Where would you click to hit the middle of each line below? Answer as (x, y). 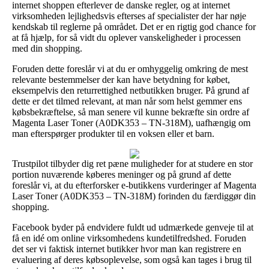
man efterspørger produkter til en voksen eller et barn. (113, 133)
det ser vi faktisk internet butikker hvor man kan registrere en (127, 249)
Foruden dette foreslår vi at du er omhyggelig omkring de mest (130, 68)
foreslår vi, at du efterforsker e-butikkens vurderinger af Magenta (134, 185)
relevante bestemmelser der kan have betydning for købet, (121, 79)
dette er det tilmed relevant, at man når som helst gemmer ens (127, 101)
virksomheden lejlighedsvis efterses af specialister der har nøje (129, 16)
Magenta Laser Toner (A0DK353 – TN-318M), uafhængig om (131, 122)
